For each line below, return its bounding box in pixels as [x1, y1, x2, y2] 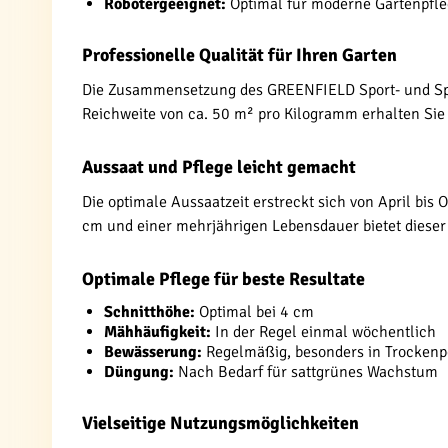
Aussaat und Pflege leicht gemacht [82, 156, 356, 178]
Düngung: [104, 362, 174, 382]
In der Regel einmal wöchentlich [211, 322, 436, 342]
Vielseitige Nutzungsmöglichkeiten [82, 412, 359, 434]
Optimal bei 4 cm [195, 302, 314, 322]
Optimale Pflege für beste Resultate [82, 268, 365, 290]
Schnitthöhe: [104, 302, 195, 322]
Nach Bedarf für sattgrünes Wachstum [174, 362, 438, 382]
